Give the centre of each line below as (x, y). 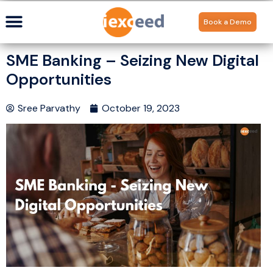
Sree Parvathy (49, 108)
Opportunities (59, 80)
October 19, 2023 (141, 108)
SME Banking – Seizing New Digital (133, 61)
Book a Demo (228, 22)
